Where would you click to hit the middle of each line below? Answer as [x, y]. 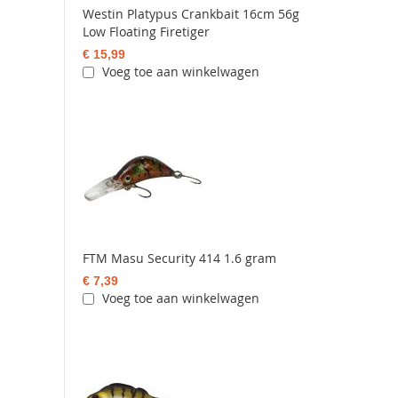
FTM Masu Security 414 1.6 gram [180, 259]
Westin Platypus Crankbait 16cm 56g [191, 14]
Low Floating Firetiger [147, 32]
